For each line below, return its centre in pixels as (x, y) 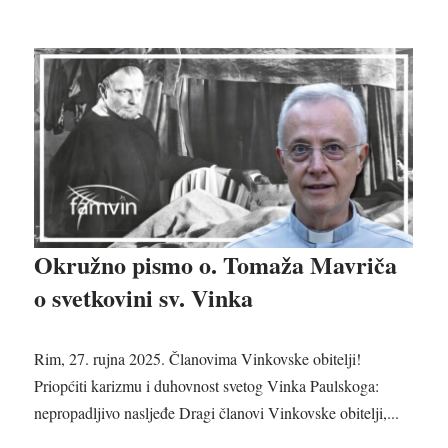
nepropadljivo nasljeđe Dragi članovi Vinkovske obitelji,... (217, 413)
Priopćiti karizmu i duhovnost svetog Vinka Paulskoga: (207, 386)
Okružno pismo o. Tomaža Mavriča (216, 265)
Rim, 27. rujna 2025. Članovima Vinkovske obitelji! (198, 359)
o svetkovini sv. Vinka (144, 298)
